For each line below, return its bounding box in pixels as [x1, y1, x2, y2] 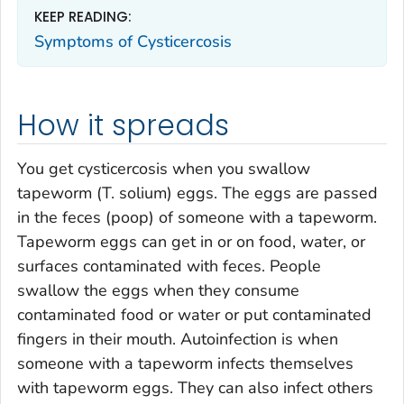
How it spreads [17, 106, 229, 146]
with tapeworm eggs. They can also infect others [17, 376, 373, 399]
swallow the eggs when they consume [17, 279, 299, 301]
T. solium [102, 181, 167, 204]
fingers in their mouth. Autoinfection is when [17, 327, 338, 350]
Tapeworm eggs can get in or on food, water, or [17, 230, 365, 252]
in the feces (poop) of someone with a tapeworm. [17, 206, 377, 228]
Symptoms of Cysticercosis [34, 30, 232, 52]
